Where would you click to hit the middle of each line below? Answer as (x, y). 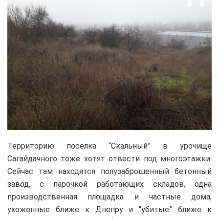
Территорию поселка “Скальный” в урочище (109, 146)
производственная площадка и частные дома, (109, 197)
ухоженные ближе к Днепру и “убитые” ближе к (109, 210)
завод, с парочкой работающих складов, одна (109, 184)
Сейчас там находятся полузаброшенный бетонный (109, 172)
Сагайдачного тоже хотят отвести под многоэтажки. (109, 159)
